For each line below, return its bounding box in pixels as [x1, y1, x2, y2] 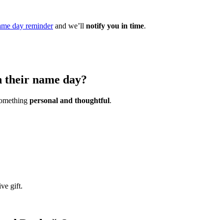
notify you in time [86, 21, 144, 30]
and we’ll [53, 21, 86, 30]
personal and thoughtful [29, 96, 110, 105]
